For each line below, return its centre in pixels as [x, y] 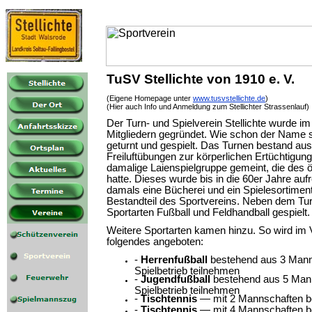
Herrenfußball [174, 260]
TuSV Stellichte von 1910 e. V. [201, 79]
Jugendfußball [175, 279]
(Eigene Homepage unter [150, 98]
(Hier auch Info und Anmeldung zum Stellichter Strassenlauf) [208, 107]
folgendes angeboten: [155, 242]
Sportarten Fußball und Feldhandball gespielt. [208, 212]
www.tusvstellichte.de [229, 98]
